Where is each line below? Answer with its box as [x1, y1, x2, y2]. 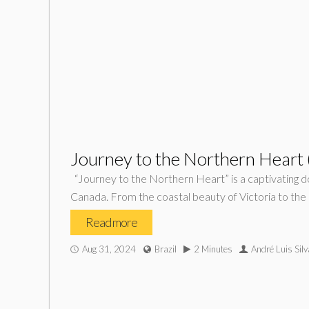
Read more [86, 215, 137, 230]
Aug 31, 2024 [82, 243, 136, 255]
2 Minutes [194, 243, 232, 255]
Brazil [154, 243, 177, 255]
